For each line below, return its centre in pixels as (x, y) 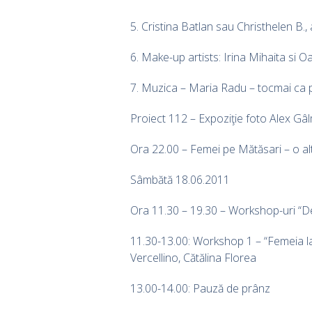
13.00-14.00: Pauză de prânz (200, 288)
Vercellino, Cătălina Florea (193, 257)
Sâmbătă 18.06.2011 (180, 179)
